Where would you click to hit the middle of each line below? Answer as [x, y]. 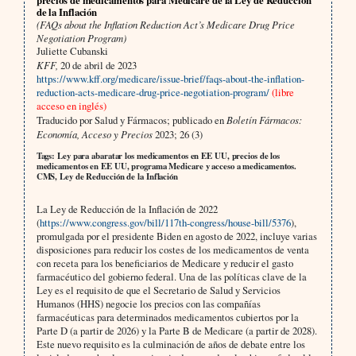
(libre [282, 92]
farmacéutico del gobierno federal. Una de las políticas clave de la [171, 276]
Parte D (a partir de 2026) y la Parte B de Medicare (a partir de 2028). [176, 330]
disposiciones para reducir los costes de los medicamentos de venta [172, 249]
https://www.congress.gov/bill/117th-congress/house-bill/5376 [165, 222]
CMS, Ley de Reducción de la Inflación [107, 176]
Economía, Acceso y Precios [94, 133]
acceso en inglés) [71, 105]
